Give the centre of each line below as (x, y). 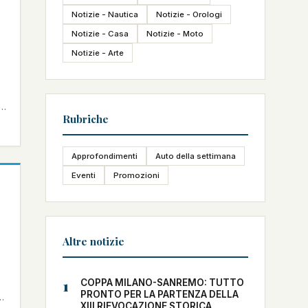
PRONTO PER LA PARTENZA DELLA (159, 294)
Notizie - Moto (175, 34)
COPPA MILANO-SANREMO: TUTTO (162, 283)
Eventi (84, 175)
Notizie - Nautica (105, 14)
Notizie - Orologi (189, 14)
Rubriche (86, 119)
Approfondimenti (104, 156)
